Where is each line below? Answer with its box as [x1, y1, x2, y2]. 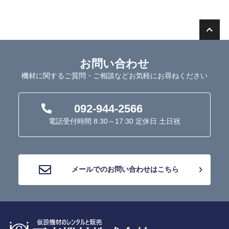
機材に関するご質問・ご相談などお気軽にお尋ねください [21, 71, 208, 80]
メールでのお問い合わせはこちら [72, 165, 179, 173]
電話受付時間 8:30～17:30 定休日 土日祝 [49, 117, 180, 125]
